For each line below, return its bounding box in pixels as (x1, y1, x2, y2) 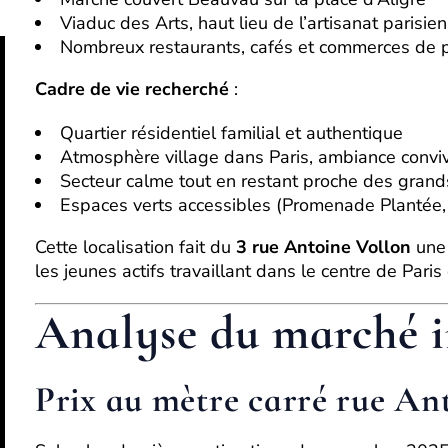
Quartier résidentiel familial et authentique (60, 121, 403, 145)
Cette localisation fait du (35, 235, 236, 259)
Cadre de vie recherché (35, 77, 229, 101)
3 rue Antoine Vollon (236, 235, 411, 259)
